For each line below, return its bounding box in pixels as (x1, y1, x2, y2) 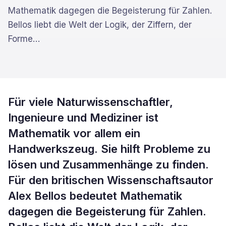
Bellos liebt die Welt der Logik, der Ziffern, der (8, 20, 192, 30)
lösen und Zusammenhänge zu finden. (8, 158, 209, 171)
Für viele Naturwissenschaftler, (8, 95, 173, 108)
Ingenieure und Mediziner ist (8, 111, 158, 124)
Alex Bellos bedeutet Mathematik (8, 189, 182, 202)
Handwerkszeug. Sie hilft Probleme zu (8, 142, 210, 155)
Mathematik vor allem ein (8, 127, 140, 140)
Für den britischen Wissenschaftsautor (8, 174, 213, 187)
